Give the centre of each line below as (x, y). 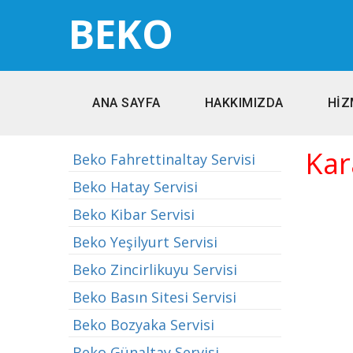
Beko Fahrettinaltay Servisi (164, 159)
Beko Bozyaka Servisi (143, 325)
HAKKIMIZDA (244, 103)
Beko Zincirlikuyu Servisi (155, 269)
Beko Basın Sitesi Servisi (154, 297)
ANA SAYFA (126, 103)
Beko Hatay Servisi (135, 187)
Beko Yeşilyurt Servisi (145, 242)
